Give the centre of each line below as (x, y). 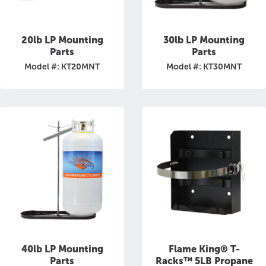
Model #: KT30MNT (204, 67)
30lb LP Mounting (204, 40)
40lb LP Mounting (62, 249)
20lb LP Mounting (62, 40)
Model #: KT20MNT (62, 67)
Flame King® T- (204, 249)
